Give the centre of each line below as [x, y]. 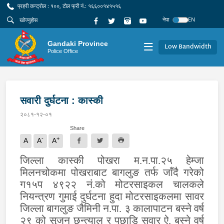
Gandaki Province [78, 43]
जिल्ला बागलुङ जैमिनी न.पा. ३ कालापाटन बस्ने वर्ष [112, 208]
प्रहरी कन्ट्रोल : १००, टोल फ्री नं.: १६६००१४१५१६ [68, 6]
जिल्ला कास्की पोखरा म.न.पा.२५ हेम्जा [112, 160]
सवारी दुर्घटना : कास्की [61, 100]
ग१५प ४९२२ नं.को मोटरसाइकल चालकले [112, 184]
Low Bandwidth [188, 47]
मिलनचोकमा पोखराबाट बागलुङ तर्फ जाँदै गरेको [112, 172]
